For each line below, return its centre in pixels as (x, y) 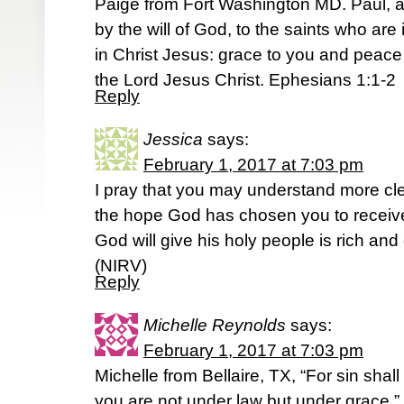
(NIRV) (121, 266)
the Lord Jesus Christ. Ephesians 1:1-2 (245, 80)
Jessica (173, 139)
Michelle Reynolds (215, 325)
